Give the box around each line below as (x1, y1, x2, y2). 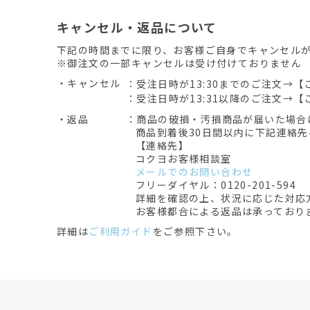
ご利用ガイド (89, 224, 153, 238)
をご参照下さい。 (152, 224, 238, 238)
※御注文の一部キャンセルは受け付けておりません (57, 56, 302, 70)
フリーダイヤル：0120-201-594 (136, 178, 296, 192)
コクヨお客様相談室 (136, 152, 232, 165)
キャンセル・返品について (57, 18, 217, 36)
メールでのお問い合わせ (136, 165, 253, 179)
